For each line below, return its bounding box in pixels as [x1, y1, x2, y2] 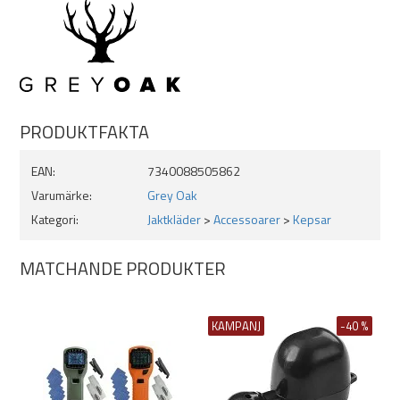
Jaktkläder [147, 210, 201, 229]
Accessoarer [213, 210, 280, 229]
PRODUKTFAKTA [20, 118, 149, 146]
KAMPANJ [212, 317, 261, 335]
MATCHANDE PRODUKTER [20, 254, 226, 282]
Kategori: [31, 210, 79, 229]
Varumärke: [31, 186, 92, 204]
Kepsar [293, 210, 331, 229]
